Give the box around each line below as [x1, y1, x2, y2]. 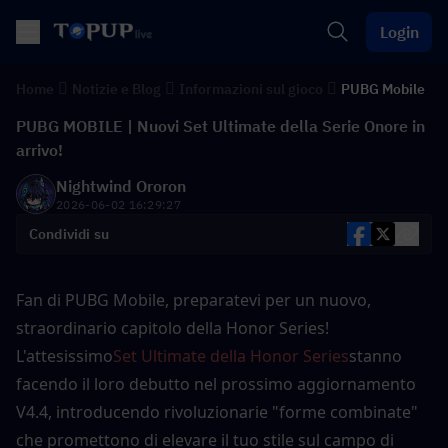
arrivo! [16, 140, 63, 160]
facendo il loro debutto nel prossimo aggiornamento [16, 373, 416, 395]
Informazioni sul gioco [179, 80, 323, 98]
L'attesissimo [16, 345, 113, 367]
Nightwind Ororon [56, 176, 186, 196]
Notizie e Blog [72, 80, 161, 98]
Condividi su [29, 225, 109, 243]
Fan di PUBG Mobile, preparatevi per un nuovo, [16, 289, 371, 311]
